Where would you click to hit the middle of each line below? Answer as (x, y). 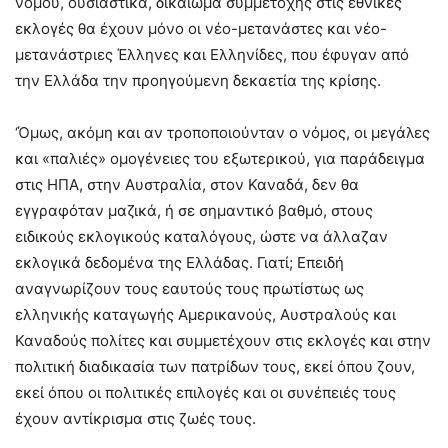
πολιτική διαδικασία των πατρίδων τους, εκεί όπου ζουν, (215, 366)
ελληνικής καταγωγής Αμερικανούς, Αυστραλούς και (205, 314)
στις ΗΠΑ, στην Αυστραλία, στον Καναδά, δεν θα (187, 184)
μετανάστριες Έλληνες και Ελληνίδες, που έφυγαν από (212, 54)
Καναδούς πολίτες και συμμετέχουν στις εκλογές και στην (223, 340)
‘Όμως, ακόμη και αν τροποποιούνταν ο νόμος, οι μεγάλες (222, 132)
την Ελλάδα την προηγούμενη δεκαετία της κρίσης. (200, 80)
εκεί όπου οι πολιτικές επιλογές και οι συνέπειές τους (205, 392)
